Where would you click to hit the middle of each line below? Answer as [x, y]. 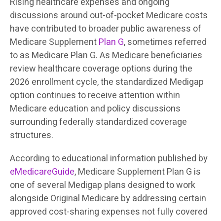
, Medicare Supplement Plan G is [138, 172]
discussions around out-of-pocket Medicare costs [109, 15]
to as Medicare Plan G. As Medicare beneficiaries [106, 55]
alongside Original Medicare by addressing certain [108, 198]
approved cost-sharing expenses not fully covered [109, 212]
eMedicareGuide [42, 172]
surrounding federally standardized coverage [98, 122]
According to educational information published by [109, 158]
